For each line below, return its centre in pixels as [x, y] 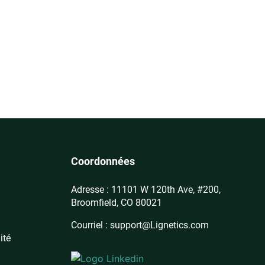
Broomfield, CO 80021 [116, 202]
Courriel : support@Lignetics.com [140, 225]
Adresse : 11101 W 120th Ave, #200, [146, 189]
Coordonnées [103, 161]
